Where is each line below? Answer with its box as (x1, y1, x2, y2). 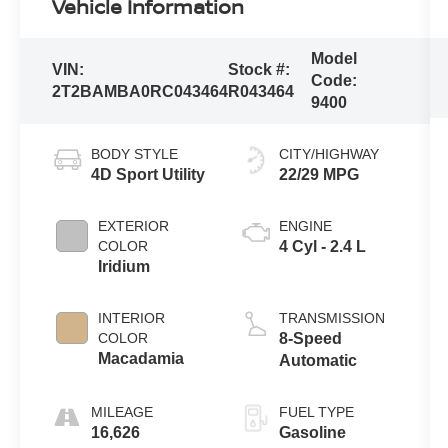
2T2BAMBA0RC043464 (52, 82, 229, 100)
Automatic (278, 351, 357, 369)
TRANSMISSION (278, 309, 385, 326)
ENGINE (278, 217, 332, 234)
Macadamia (98, 349, 185, 367)
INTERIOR (98, 309, 166, 326)
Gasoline (278, 423, 346, 441)
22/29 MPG (278, 165, 359, 183)
